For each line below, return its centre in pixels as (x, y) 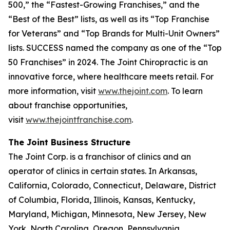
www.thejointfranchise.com (79, 120)
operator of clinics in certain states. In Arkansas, (103, 171)
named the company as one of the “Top (143, 48)
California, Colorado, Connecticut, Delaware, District (112, 185)
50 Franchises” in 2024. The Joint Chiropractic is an (108, 62)
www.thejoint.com (133, 91)
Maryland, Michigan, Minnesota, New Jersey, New (107, 214)
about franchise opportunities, (68, 105)
